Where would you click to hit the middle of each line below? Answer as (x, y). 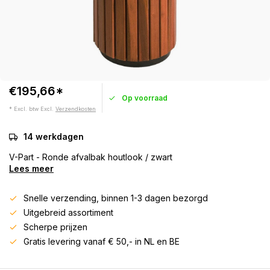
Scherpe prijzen (55, 227)
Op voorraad (145, 98)
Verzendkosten (76, 109)
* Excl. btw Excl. (32, 109)
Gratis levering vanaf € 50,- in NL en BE (102, 241)
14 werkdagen (54, 137)
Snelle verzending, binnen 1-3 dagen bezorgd (116, 198)
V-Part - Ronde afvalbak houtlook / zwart (91, 157)
